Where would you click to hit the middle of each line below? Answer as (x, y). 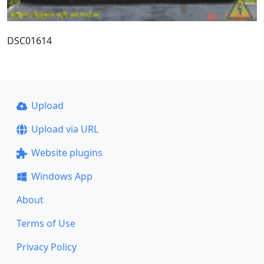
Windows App (62, 176)
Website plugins (67, 153)
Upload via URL (65, 129)
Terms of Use (46, 223)
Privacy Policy (47, 247)
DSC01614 (29, 40)
